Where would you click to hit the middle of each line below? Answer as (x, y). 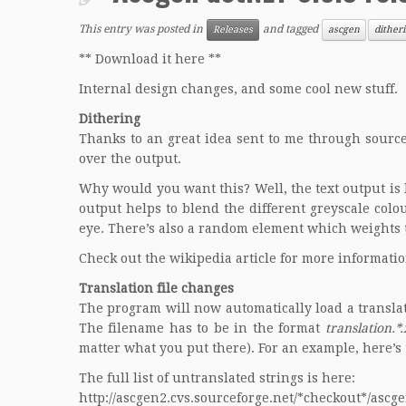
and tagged (290, 29)
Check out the (124, 258)
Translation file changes (156, 288)
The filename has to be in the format (202, 328)
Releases (233, 29)
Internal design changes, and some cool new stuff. (238, 89)
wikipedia (201, 258)
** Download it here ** (150, 59)
